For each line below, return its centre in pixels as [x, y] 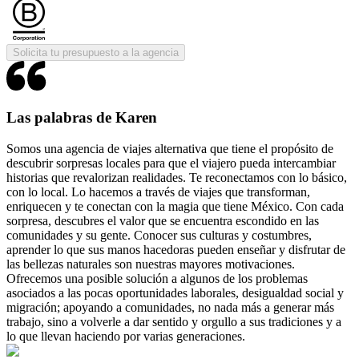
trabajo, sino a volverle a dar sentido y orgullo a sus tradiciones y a [174, 321]
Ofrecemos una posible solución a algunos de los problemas [157, 278]
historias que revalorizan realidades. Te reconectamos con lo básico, [177, 177]
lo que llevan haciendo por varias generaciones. [126, 336]
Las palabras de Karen [82, 118]
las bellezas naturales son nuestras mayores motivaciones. [151, 264]
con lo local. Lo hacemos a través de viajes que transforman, [158, 192]
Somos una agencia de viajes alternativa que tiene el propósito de [170, 148]
